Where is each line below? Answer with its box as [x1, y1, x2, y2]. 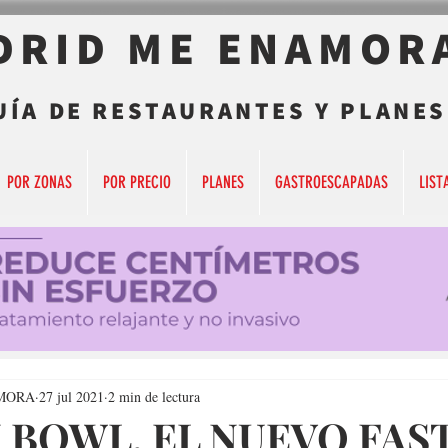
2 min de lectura [108, 386, 200, 406]
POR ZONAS [7, 172, 72, 192]
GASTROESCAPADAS [275, 172, 388, 192]
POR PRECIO [103, 172, 171, 192]
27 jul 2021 [39, 386, 104, 406]
